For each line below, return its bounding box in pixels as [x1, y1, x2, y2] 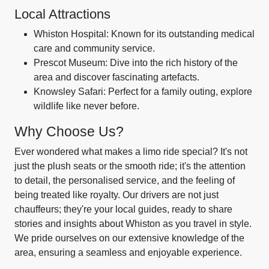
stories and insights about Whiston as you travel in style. [14, 219, 252, 229]
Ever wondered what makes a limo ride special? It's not [14, 147, 247, 157]
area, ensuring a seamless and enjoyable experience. [14, 247, 242, 258]
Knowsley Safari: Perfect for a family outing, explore [34, 86, 252, 97]
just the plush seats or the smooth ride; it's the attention [14, 161, 246, 171]
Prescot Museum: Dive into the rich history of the [34, 58, 238, 68]
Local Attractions [14, 7, 110, 22]
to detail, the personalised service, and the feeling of [14, 175, 235, 186]
